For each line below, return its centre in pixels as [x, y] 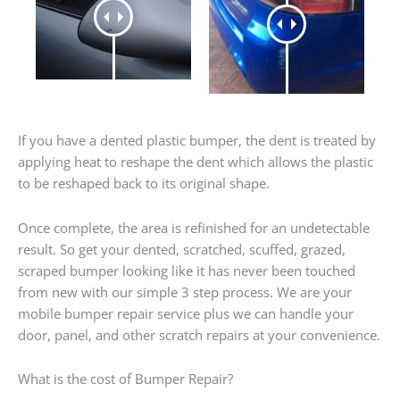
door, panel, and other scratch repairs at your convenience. [199, 334]
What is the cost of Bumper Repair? [125, 379]
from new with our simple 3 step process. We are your [185, 292]
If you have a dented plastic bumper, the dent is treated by [197, 141]
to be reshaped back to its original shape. [144, 183]
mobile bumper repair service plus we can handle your [186, 313]
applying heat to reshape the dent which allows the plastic [196, 162]
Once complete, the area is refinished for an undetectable [194, 227]
